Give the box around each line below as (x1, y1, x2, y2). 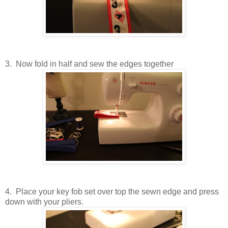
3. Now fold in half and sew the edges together (5, 60, 174, 69)
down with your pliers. (5, 197, 83, 207)
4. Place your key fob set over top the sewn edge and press (5, 187, 219, 196)
